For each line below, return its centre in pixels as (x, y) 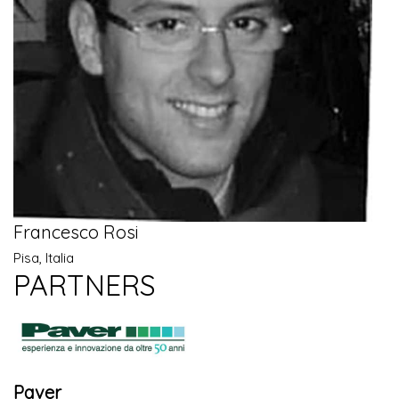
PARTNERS (85, 285)
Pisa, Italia (44, 257)
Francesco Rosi (76, 232)
